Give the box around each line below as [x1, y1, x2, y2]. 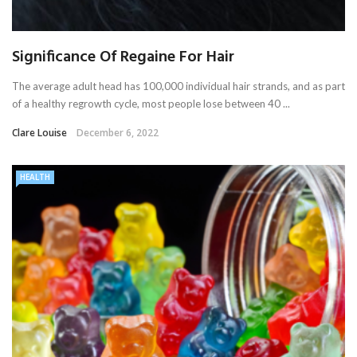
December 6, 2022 [76, 126, 159, 140]
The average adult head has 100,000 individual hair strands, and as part [12, 80, 345, 93]
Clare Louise [12, 126, 67, 140]
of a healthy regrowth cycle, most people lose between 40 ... [12, 97, 290, 111]
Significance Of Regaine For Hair [12, 45, 234, 71]
